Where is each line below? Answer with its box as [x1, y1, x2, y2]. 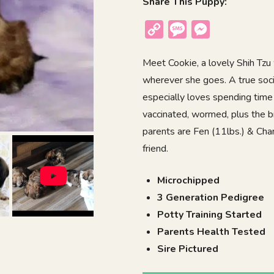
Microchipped [157, 174, 220, 188]
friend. [143, 142, 169, 156]
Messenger [210, 23, 263, 37]
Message [187, 23, 230, 37]
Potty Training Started [157, 208, 262, 222]
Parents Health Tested [157, 225, 266, 239]
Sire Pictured [157, 242, 219, 256]
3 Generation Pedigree [157, 191, 265, 205]
